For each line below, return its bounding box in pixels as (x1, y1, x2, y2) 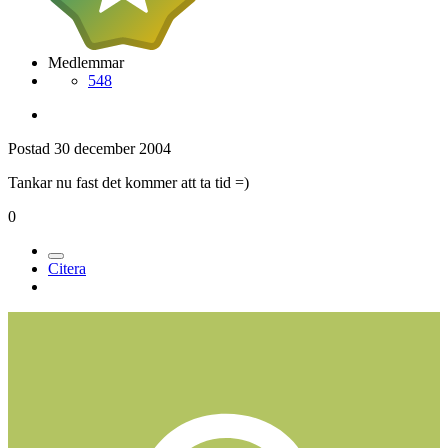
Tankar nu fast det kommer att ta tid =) (8, 173, 249, 191)
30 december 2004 (54, 139, 171, 157)
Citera (48, 259, 86, 277)
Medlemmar (48, 53, 124, 71)
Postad (8, 139, 54, 157)
